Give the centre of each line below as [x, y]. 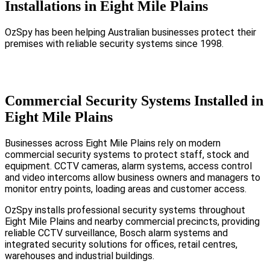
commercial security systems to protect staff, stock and [127, 154]
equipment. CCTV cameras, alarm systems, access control [128, 166]
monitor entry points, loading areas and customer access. [126, 189]
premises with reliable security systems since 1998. [114, 43]
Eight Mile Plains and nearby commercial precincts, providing [132, 221]
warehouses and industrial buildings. [80, 256]
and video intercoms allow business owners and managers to [133, 177]
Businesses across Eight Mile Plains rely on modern [113, 143]
